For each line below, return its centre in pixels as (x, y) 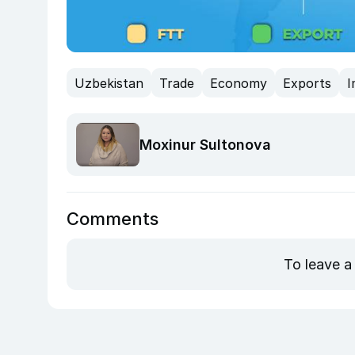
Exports (307, 83)
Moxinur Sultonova (205, 145)
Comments (113, 219)
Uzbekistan (109, 83)
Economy (239, 83)
